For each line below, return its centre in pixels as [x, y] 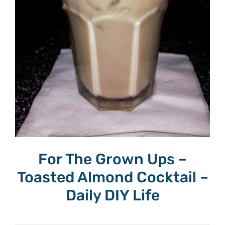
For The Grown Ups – [113, 159]
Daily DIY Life [113, 195]
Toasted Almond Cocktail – [113, 177]
